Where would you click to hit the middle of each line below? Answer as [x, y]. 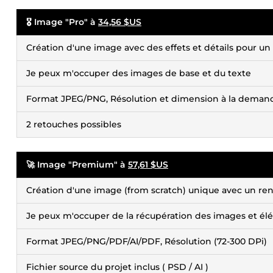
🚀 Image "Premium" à [77, 165]
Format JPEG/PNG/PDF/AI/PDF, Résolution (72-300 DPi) [147, 241]
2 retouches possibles [74, 124]
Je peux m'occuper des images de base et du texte [139, 73]
